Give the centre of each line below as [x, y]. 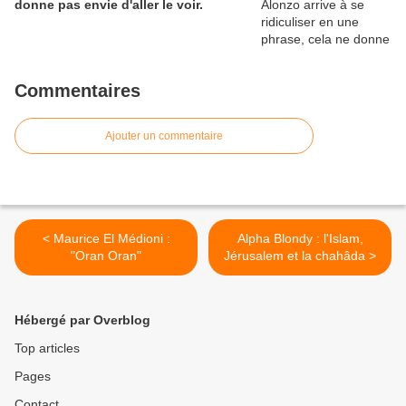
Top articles [47, 348]
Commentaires [77, 91]
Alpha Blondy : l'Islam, [300, 239]
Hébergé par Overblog [82, 320]
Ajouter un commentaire [164, 136]
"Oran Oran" [106, 256]
